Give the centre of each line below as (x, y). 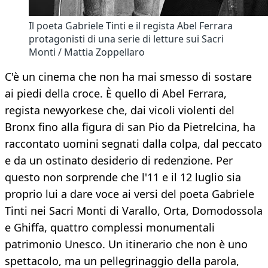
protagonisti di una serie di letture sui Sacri (126, 39)
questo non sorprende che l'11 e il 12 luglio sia (123, 177)
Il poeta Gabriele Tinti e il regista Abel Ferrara (131, 26)
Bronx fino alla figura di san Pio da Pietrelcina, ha (130, 127)
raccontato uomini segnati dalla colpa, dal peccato (133, 144)
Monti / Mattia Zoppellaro (87, 52)
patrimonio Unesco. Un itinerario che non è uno (126, 244)
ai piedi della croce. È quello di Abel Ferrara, (116, 94)
